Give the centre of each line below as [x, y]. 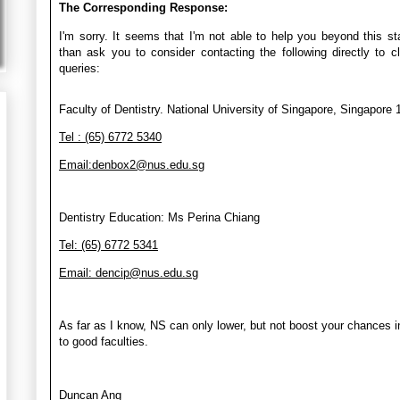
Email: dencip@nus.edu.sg [129, 272]
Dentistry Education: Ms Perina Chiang [159, 217]
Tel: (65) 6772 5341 [108, 245]
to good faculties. [104, 341]
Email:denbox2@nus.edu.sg [132, 164]
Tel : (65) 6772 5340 [110, 137]
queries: [79, 68]
